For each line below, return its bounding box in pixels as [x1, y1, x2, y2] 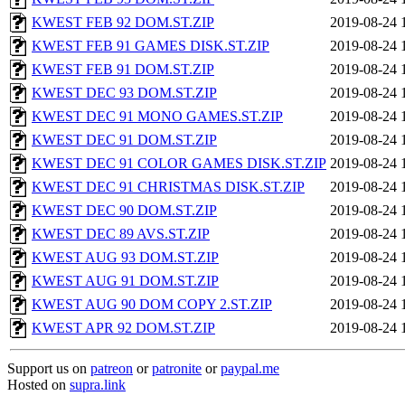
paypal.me [221, 361, 279, 376]
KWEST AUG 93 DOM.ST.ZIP [32, 250, 219, 265]
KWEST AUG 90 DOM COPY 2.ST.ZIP [32, 297, 272, 312]
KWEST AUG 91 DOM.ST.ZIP [32, 273, 219, 288]
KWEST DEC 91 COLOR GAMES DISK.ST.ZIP [32, 155, 326, 171]
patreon [90, 361, 133, 376]
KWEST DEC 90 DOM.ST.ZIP [32, 202, 217, 218]
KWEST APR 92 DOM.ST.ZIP [32, 320, 215, 335]
